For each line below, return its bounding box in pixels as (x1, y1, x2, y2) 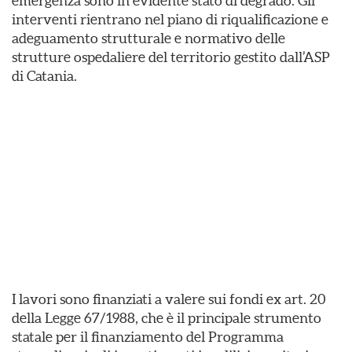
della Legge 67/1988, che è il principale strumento (12, 309, 321, 326)
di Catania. (12, 67, 77, 84)
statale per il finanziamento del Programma (12, 328, 284, 345)
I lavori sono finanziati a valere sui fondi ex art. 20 (12, 290, 326, 307)
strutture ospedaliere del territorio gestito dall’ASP (12, 48, 330, 65)
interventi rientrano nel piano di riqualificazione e (12, 10, 328, 27)
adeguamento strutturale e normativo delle (12, 29, 285, 46)
